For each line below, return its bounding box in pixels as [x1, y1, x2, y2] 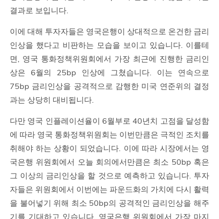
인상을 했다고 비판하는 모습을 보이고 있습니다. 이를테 [10, 40, 209, 50]
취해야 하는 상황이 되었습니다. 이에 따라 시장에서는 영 [10, 143, 209, 153]
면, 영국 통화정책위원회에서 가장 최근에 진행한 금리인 [10, 54, 209, 64]
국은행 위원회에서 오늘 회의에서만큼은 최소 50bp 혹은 [10, 157, 209, 167]
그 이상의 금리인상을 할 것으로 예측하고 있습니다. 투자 [10, 171, 209, 181]
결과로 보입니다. [10, 5, 68, 16]
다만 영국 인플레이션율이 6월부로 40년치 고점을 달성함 [10, 116, 209, 126]
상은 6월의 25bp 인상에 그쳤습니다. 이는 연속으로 [10, 67, 209, 78]
